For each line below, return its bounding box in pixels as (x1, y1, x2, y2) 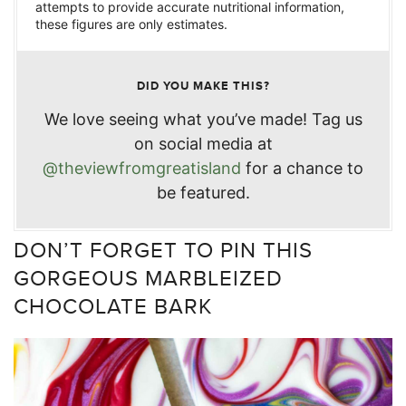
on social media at (133, 133, 273, 153)
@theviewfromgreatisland (43, 158, 241, 178)
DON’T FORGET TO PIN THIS (14, 233, 313, 265)
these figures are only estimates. (35, 15, 227, 32)
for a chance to (241, 158, 363, 178)
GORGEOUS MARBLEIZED (14, 261, 283, 293)
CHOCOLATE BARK (14, 289, 212, 321)
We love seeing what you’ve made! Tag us (43, 109, 362, 129)
